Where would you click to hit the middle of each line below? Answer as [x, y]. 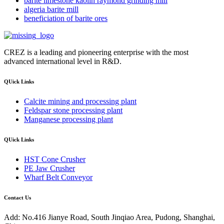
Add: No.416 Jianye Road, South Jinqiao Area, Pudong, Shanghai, [109, 217]
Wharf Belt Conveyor [58, 177]
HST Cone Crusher [55, 159]
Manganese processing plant [68, 119]
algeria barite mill [51, 9]
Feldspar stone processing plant [73, 110]
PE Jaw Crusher [49, 168]
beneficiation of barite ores [66, 18]
